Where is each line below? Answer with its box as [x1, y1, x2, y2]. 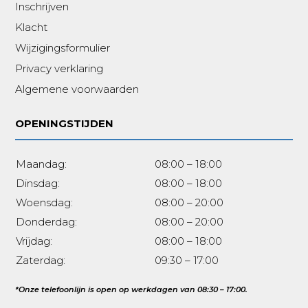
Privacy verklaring [15, 62, 104, 76]
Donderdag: [16, 215, 78, 229]
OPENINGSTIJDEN [15, 117, 114, 131]
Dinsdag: [16, 177, 60, 190]
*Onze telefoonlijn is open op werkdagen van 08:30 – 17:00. [15, 285, 248, 295]
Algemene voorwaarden [15, 82, 140, 96]
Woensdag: [16, 196, 74, 210]
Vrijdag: [16, 234, 53, 248]
